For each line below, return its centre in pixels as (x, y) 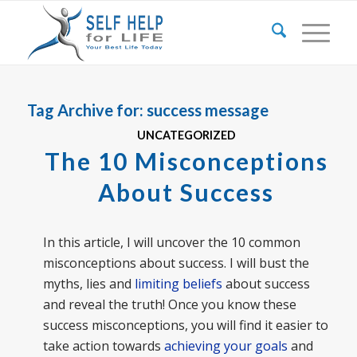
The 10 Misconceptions (186, 161)
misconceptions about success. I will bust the (176, 263)
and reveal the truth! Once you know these (169, 304)
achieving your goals (226, 345)
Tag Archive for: (86, 110)
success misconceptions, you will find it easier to (185, 325)
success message (207, 110)
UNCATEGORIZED (186, 135)
